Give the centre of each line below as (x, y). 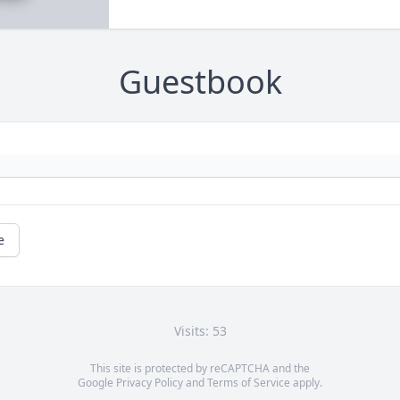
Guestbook (200, 82)
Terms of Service (249, 383)
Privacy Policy (150, 383)
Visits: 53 (200, 331)
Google (97, 383)
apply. (306, 383)
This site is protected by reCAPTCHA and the (200, 369)
